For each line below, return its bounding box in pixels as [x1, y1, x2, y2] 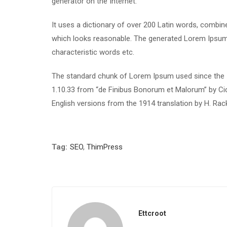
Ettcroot [138, 209, 166, 217]
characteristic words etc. [52, 48, 134, 57]
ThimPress [87, 142, 123, 152]
